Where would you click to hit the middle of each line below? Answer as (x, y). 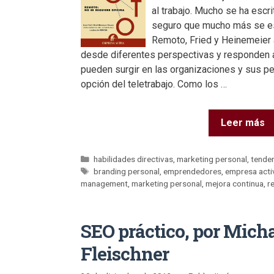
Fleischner (125, 254)
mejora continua (235, 184)
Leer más (243, 122)
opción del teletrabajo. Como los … (154, 84)
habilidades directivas (134, 159)
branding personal (127, 172)
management (104, 184)
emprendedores (193, 172)
